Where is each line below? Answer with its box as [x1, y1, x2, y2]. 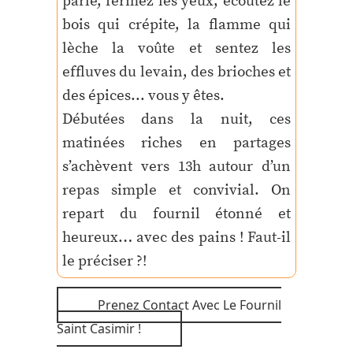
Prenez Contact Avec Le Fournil [97, 296, 281, 314]
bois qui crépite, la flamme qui [61, 15, 292, 35]
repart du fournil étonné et [61, 204, 292, 224]
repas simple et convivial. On [61, 180, 292, 200]
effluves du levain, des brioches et [61, 62, 292, 82]
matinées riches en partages [61, 133, 292, 153]
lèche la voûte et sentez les [61, 39, 292, 58]
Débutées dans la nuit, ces [61, 110, 292, 129]
